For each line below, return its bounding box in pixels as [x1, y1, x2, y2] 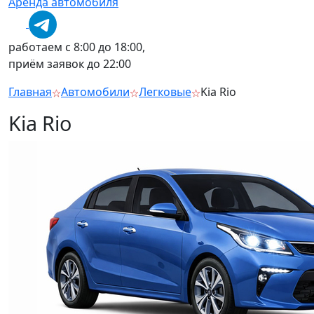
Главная [8, 84, 52, 100]
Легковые [139, 84, 191, 100]
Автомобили [61, 84, 130, 100]
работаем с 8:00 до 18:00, [8, 39, 145, 55]
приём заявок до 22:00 [8, 56, 131, 71]
